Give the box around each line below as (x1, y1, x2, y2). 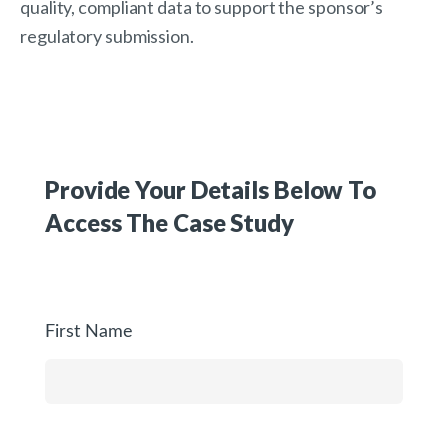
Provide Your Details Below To (45, 175, 377, 205)
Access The (45, 208, 173, 238)
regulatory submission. (20, 25, 194, 48)
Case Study (172, 208, 294, 238)
